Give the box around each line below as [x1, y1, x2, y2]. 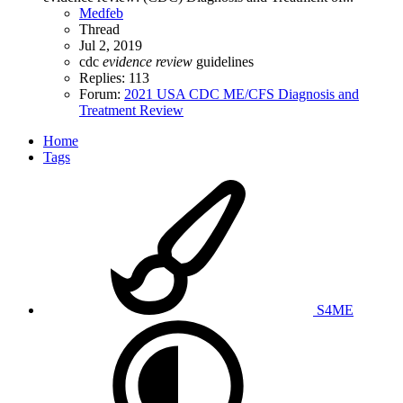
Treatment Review [79, 102, 184, 118]
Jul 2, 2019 [79, 37, 142, 53]
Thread [79, 21, 120, 37]
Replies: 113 [79, 69, 149, 85]
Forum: [79, 85, 124, 102]
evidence [103, 53, 152, 69]
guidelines [196, 53, 254, 69]
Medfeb [79, 4, 123, 21]
